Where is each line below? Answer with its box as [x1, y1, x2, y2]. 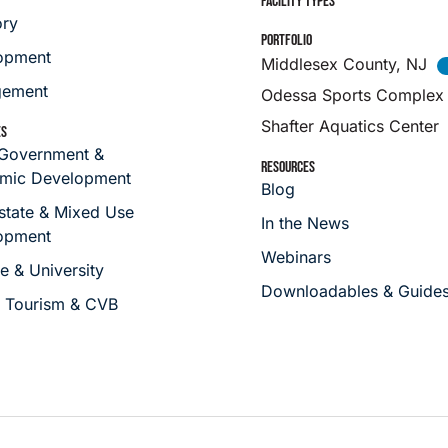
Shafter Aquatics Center [261, 115, 440, 136]
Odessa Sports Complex [261, 84, 445, 105]
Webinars [261, 246, 332, 267]
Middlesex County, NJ [261, 53, 428, 74]
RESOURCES [261, 157, 316, 177]
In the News [261, 212, 350, 233]
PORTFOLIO [261, 30, 313, 50]
